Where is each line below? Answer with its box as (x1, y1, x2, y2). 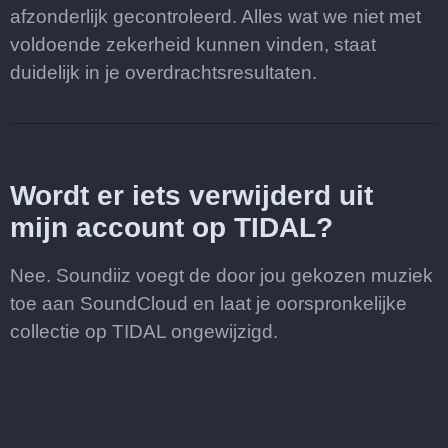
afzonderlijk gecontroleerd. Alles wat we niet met (10, 6, 421, 27)
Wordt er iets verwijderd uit (10, 180, 373, 211)
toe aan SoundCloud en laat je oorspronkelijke (10, 293, 407, 314)
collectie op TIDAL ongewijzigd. (10, 321, 278, 342)
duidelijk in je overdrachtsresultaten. (10, 62, 317, 83)
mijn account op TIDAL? (10, 212, 333, 243)
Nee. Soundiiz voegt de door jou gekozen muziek (10, 265, 433, 286)
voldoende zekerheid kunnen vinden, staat (10, 34, 376, 55)
